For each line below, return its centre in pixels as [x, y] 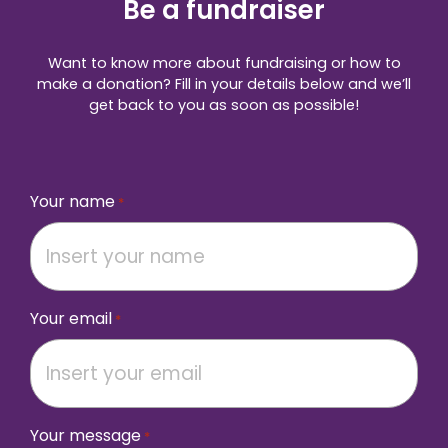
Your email [71, 318]
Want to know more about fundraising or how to [224, 62]
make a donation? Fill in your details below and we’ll [224, 83]
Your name [72, 201]
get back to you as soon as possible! [224, 104]
